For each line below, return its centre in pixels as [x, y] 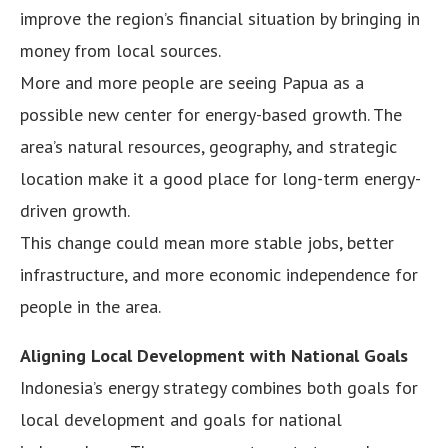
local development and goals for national [181, 419]
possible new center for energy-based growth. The [211, 114]
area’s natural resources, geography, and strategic [208, 146]
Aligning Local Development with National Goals [214, 355]
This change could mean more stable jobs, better [207, 242]
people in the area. [90, 306]
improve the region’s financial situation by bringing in [220, 18]
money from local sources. [120, 50]
